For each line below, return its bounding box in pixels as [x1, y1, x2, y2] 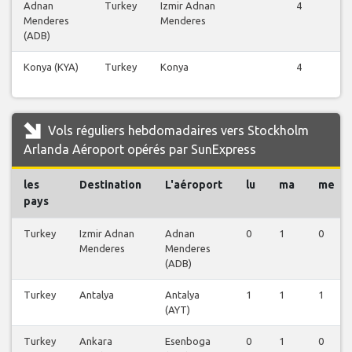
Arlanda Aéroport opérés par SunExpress [24, 142, 256, 157]
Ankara [79, 335, 112, 347]
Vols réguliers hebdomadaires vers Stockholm [45, 123, 309, 138]
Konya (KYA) [24, 61, 79, 73]
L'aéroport [165, 178, 222, 192]
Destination [79, 178, 141, 192]
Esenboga [165, 335, 211, 347]
